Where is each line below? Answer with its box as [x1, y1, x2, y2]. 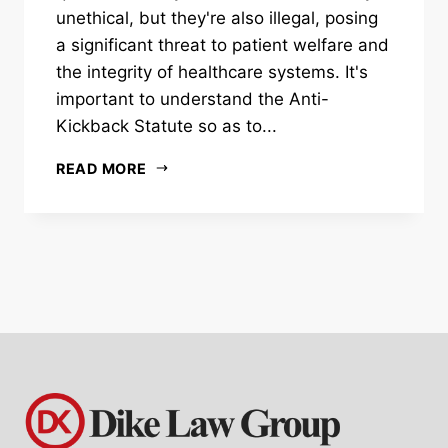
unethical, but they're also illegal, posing [56, 7, 378, 28]
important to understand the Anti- [56, 88, 329, 109]
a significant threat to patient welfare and [56, 34, 389, 55]
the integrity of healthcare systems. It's [56, 61, 368, 82]
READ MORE [56, 159, 147, 177]
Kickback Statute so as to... [56, 115, 277, 136]
